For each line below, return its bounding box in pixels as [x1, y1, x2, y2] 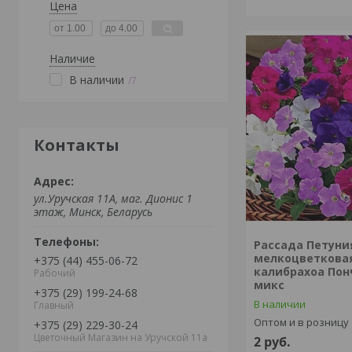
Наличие [49, 51, 95, 66]
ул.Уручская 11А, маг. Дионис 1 [34, 191, 192, 206]
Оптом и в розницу [254, 315, 350, 329]
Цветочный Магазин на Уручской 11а [34, 330, 207, 344]
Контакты [34, 134, 119, 156]
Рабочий [34, 266, 75, 280]
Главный [34, 298, 74, 312]
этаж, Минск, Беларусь [34, 204, 152, 219]
